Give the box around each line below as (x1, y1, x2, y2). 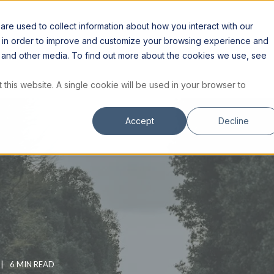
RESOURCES (34, 20, 95, 32)
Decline (218, 115, 250, 126)
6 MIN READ (10, 259, 54, 269)
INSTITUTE (128, 20, 182, 32)
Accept (125, 115, 154, 126)
